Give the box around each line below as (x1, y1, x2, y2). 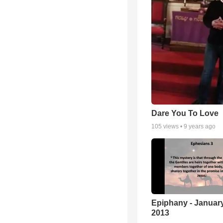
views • (162, 122, 184, 130)
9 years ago (184, 122, 216, 130)
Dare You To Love (151, 109, 219, 117)
